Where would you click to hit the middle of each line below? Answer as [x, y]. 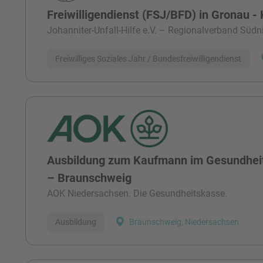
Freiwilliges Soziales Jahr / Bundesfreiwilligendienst [149, 58]
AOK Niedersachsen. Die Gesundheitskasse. [137, 194]
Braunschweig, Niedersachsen [184, 222]
